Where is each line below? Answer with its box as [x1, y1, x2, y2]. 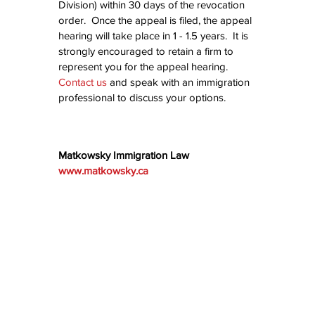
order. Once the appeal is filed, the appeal [58, 14, 255, 27]
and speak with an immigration [107, 76, 252, 89]
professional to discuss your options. [58, 91, 226, 104]
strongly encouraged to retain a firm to [58, 45, 236, 58]
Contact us [58, 76, 107, 89]
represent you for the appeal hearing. [58, 60, 233, 73]
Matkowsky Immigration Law [58, 149, 189, 162]
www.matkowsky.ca [58, 165, 148, 177]
